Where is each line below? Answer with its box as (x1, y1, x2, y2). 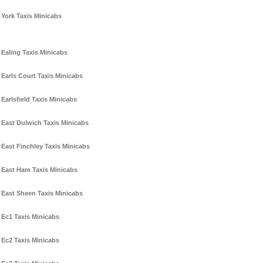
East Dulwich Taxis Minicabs (1, 119, 89, 127)
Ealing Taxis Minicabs (1, 49, 68, 56)
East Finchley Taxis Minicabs (1, 143, 90, 150)
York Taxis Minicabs (1, 12, 62, 20)
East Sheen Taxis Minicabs (1, 190, 83, 197)
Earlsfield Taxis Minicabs (1, 96, 77, 103)
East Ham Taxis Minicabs (1, 166, 77, 174)
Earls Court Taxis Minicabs (1, 72, 83, 80)
